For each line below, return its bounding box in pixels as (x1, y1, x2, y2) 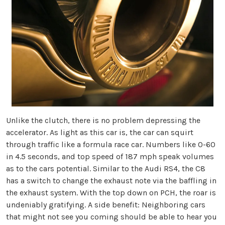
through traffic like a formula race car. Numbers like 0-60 (6, 140, 215, 150)
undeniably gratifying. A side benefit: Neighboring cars (6, 200, 205, 210)
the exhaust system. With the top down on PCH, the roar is (6, 188, 216, 198)
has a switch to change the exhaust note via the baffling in (6, 176, 216, 186)
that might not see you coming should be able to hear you (6, 212, 217, 222)
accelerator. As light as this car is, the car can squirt (6, 128, 193, 138)
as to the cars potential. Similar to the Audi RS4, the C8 (6, 164, 205, 174)
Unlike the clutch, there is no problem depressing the (6, 116, 200, 126)
